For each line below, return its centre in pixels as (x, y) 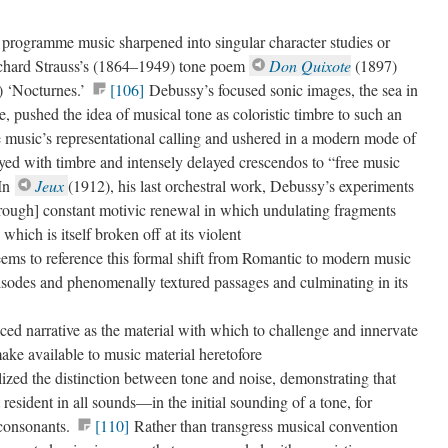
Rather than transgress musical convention (263, 425)
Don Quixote (310, 65)
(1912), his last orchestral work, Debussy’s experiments (241, 185)
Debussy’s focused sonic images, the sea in (281, 89)
